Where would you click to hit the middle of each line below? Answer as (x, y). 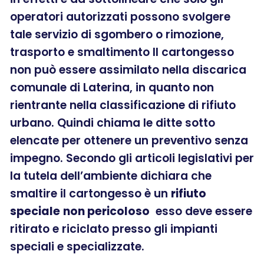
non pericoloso (106, 211)
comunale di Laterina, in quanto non (112, 87)
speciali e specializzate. (77, 246)
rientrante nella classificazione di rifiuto (123, 105)
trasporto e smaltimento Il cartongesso (122, 52)
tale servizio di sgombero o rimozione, (117, 34)
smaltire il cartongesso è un (90, 193)
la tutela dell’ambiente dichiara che (111, 176)
